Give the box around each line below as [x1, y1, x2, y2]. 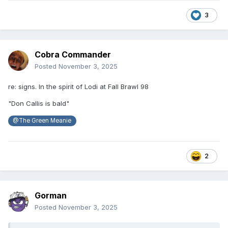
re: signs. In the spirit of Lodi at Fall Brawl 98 [8, 82, 149, 91]
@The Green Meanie [13, 117, 72, 125]
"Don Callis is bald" [8, 99, 69, 108]
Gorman [35, 190, 67, 201]
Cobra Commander [35, 49, 111, 60]
